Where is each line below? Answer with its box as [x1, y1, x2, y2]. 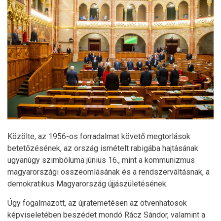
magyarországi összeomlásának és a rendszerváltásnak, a [7, 167, 210, 177]
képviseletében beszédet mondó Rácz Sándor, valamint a [7, 210, 205, 220]
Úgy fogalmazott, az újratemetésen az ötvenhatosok [7, 198, 187, 208]
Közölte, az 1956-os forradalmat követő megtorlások [7, 131, 190, 141]
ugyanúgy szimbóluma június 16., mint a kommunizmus [7, 155, 195, 165]
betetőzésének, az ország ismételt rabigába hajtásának [7, 143, 198, 153]
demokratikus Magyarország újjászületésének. [7, 179, 172, 188]
